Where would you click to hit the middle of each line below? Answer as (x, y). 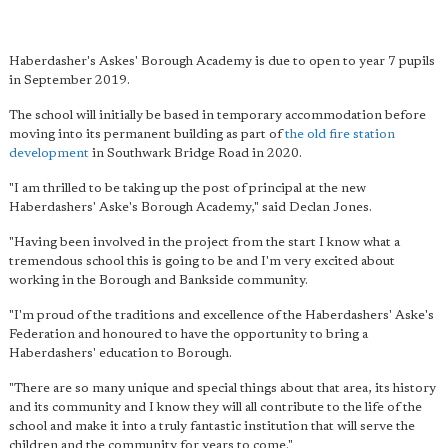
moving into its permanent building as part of (147, 134)
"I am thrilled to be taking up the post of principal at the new (187, 188)
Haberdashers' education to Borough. (120, 353)
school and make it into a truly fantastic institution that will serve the (212, 426)
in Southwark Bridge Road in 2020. (195, 153)
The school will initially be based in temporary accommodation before (217, 115)
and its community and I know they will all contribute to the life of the (215, 407)
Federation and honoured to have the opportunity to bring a (188, 334)
